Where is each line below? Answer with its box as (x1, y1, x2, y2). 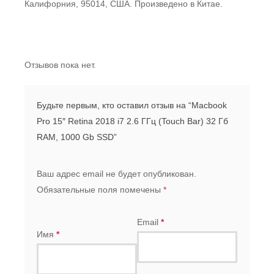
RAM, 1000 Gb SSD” (37, 131, 117, 142)
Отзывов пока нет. (24, 59, 96, 70)
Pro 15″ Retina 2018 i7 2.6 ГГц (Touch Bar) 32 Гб (37, 116, 228, 126)
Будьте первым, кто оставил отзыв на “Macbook (37, 100, 227, 110)
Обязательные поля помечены (37, 184, 163, 194)
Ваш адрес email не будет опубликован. (37, 168, 196, 179)
